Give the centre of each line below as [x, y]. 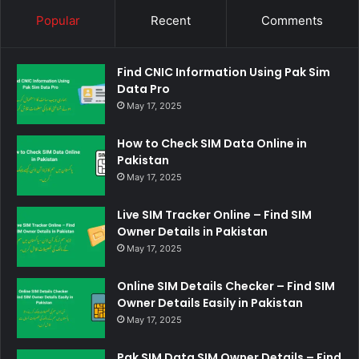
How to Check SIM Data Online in [212, 143]
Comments [292, 20]
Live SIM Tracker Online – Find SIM [214, 214]
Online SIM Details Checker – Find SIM [226, 286]
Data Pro [143, 89]
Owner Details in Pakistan [192, 231]
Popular [58, 20]
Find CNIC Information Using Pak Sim [224, 72]
